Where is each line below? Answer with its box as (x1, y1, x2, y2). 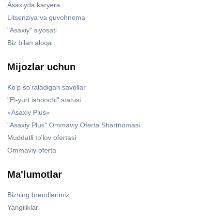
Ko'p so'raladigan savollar (7, 83, 86, 91)
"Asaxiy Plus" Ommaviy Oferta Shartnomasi (7, 121, 140, 129)
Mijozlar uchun (7, 61, 76, 72)
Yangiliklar (7, 203, 38, 211)
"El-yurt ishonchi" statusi (7, 95, 81, 104)
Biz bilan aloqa (7, 38, 52, 46)
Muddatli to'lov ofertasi (7, 133, 76, 141)
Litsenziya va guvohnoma (7, 13, 85, 21)
